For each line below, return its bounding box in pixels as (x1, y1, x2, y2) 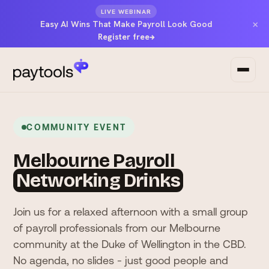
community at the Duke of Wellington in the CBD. (13, 238, 247, 250)
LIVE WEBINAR (101, 7, 151, 16)
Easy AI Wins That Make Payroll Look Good (40, 19, 212, 29)
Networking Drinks (16, 169, 181, 192)
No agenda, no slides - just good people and (13, 254, 229, 267)
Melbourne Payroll (13, 149, 175, 172)
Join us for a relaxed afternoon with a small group (13, 205, 249, 218)
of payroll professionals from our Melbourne (13, 222, 221, 234)
